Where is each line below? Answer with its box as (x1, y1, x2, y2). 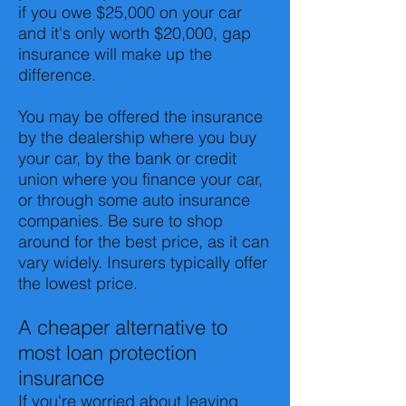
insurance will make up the (18, 43, 212, 64)
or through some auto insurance (18, 189, 250, 210)
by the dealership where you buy (18, 127, 256, 148)
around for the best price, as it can (18, 231, 269, 252)
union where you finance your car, (18, 169, 263, 189)
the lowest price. (18, 273, 138, 294)
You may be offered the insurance (18, 106, 263, 127)
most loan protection (18, 340, 197, 365)
